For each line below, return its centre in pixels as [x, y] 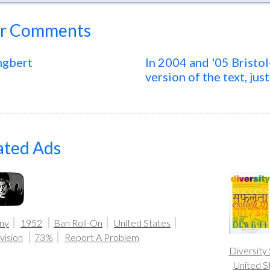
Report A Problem [102, 237]
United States [142, 223]
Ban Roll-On [78, 223]
